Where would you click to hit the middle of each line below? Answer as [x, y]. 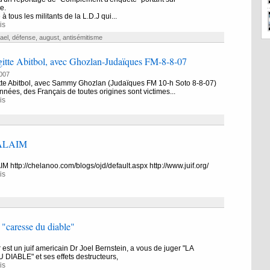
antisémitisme [82, 37]
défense [24, 37]
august [49, 37]
